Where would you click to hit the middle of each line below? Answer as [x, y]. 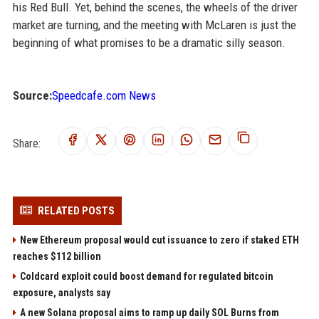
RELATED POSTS [76, 210]
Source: [32, 95]
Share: [26, 143]
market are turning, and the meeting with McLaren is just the [154, 25]
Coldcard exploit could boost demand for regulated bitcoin [146, 276]
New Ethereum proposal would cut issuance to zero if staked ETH [159, 240]
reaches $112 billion [57, 256]
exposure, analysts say [61, 292]
